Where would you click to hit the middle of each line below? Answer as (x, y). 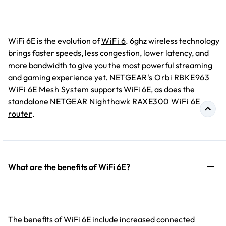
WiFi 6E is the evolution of (55, 41)
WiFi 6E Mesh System (49, 90)
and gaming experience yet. (59, 77)
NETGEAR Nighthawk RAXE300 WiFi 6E (125, 102)
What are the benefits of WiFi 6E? (69, 167)
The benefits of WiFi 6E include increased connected (101, 220)
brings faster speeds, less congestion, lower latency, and (108, 53)
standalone (29, 102)
